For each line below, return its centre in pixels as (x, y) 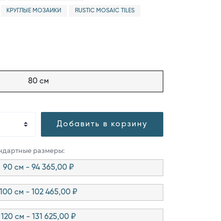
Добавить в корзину (102, 124)
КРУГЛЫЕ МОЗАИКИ (34, 11)
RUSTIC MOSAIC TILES (105, 11)
